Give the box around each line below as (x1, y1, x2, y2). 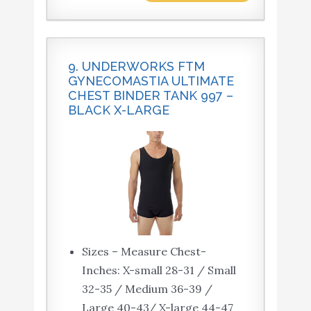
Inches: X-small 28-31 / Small (81, 263, 236, 278)
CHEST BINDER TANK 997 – (67, 88, 233, 103)
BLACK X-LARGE (67, 103, 169, 118)
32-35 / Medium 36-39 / (81, 282, 212, 296)
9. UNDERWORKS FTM (67, 59, 205, 74)
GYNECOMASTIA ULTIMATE (67, 74, 234, 89)
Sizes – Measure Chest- (81, 244, 206, 259)
